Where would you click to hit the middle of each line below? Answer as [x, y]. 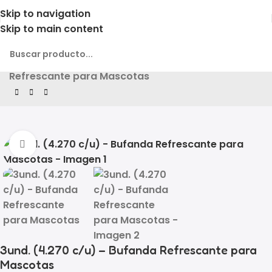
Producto [63, 61]
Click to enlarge [73, 144]
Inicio [22, 61]
